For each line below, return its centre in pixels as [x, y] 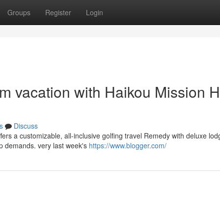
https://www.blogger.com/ [128, 145]
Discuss [26, 126]
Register [58, 12]
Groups [19, 12]
